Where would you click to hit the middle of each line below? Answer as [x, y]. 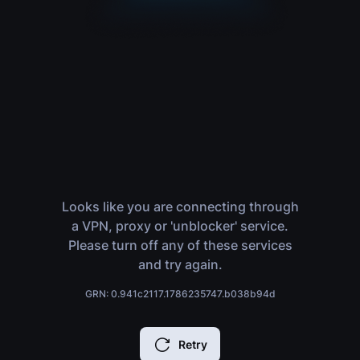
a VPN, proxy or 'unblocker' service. [180, 226]
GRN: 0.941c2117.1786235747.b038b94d [180, 294]
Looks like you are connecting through [180, 207]
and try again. [180, 264]
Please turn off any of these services [180, 245]
